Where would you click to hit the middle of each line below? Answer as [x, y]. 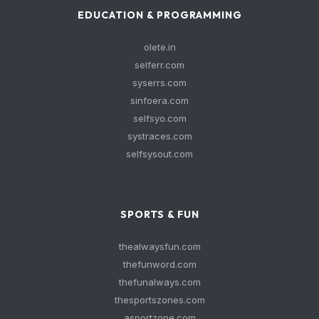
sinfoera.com [159, 100]
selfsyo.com [159, 118]
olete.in [159, 47]
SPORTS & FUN [159, 214]
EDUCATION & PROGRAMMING [159, 15]
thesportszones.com [159, 300]
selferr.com [159, 65]
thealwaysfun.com [159, 246]
